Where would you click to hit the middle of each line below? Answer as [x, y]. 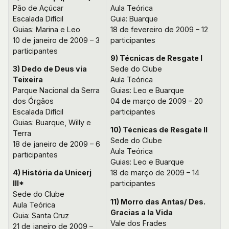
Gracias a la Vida [142, 212]
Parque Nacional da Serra [56, 90]
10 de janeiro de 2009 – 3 [56, 40]
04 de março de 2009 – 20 [157, 101]
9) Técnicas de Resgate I [156, 58]
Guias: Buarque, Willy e [52, 122]
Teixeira [28, 79]
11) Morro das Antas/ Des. [158, 201]
